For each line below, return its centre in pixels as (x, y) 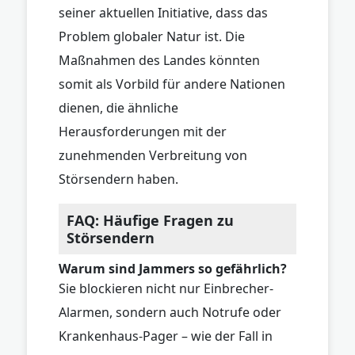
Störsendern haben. (118, 179)
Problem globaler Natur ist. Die (152, 36)
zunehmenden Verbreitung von (153, 155)
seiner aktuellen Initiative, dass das (163, 12)
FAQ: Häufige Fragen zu (150, 220)
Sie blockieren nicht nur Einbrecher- (166, 288)
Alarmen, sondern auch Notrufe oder (170, 312)
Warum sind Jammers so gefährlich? (173, 268)
